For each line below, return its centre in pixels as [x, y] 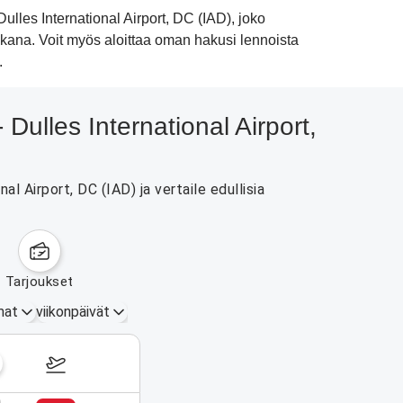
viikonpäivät [73, 312]
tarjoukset [44, 282]
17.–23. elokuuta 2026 [135, 363]
